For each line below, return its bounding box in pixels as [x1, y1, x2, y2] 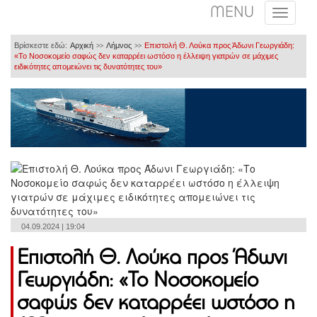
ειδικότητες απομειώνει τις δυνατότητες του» [14, 62, 162, 71]
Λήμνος [106, 40, 132, 50]
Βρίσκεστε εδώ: [14, 40, 67, 50]
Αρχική [70, 40, 93, 50]
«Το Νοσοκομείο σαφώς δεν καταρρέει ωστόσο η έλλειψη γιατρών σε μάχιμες [14, 51, 278, 60]
